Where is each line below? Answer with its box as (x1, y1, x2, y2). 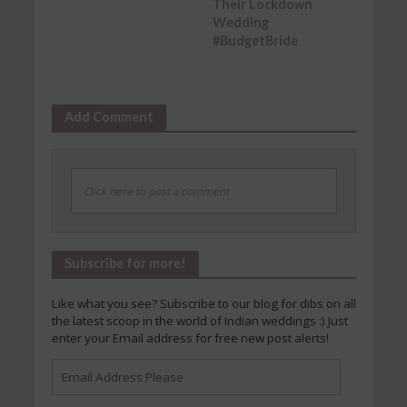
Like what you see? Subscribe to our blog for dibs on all (51, 294, 356, 312)
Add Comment (64, 108, 154, 124)
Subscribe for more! (64, 254, 186, 271)
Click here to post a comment (83, 184, 229, 198)
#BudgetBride (213, 32, 298, 48)
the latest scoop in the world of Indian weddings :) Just (51, 312, 348, 329)
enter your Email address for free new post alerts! (51, 329, 329, 346)
